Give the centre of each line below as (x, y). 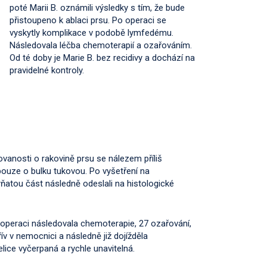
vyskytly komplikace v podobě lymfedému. (91, 33)
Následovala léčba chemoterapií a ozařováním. (101, 45)
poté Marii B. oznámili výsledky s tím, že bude (97, 8)
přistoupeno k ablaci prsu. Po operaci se (88, 20)
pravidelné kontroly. (47, 70)
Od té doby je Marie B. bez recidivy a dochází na (102, 58)
